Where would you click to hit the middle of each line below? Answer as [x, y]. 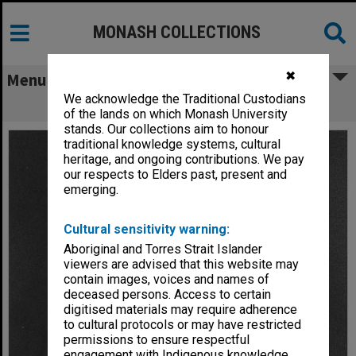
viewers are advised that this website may [182, 265]
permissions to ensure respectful [157, 340]
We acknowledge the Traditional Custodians [185, 99]
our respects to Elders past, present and [176, 175]
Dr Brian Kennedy [178, 105]
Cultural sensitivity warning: [147, 230]
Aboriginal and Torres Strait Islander [163, 250]
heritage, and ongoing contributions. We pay [184, 160]
